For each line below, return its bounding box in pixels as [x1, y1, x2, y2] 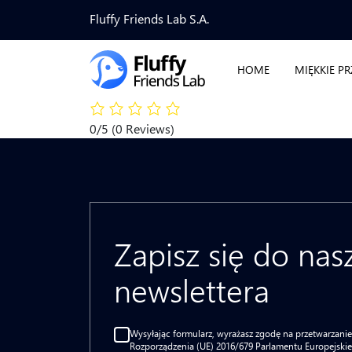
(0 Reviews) [112, 120, 174, 137]
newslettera [114, 269, 269, 310]
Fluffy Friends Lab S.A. [90, 10, 209, 27]
